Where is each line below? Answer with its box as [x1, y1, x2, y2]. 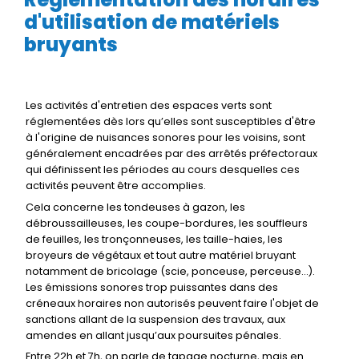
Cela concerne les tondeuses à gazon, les [26, 200, 245, 214]
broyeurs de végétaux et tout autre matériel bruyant [26, 248, 296, 262]
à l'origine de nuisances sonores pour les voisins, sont [26, 131, 305, 145]
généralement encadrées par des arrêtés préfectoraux [26, 147, 317, 161]
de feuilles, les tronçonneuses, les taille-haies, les [26, 232, 283, 246]
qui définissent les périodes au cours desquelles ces [26, 163, 300, 177]
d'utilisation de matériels [24, 9, 280, 36]
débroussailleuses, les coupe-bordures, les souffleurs [26, 216, 308, 230]
